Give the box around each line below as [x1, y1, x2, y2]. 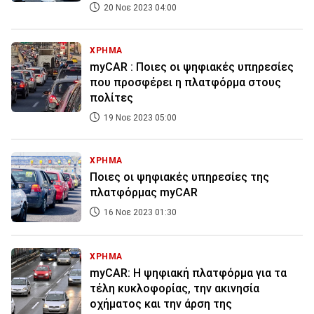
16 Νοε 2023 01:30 [102, 207, 177, 218]
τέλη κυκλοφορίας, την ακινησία [90, 282, 259, 296]
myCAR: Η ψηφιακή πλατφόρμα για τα [90, 266, 287, 280]
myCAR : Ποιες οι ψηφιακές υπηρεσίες [90, 60, 294, 74]
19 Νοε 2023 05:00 [102, 113, 177, 123]
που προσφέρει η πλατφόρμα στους [90, 76, 281, 90]
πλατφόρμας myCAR [90, 186, 198, 200]
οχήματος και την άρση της [90, 297, 232, 311]
